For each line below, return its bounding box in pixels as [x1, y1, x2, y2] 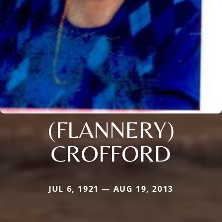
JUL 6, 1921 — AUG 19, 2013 [49, 183, 173, 194]
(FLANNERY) [48, 115, 174, 143]
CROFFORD [51, 139, 171, 167]
